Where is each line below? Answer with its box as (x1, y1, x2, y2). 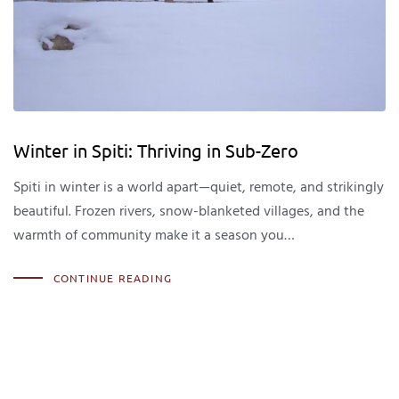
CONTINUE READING (53, 271, 172, 286)
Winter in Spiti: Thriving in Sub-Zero (13, 139, 298, 162)
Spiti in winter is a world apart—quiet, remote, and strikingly (13, 175, 384, 199)
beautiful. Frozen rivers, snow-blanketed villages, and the (13, 199, 364, 224)
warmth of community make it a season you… (13, 224, 295, 248)
